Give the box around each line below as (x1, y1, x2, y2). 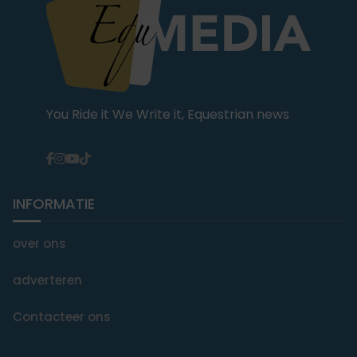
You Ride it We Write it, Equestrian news (45, 104, 289, 124)
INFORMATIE (13, 193, 95, 214)
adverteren (13, 271, 82, 288)
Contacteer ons (13, 308, 111, 325)
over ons (13, 234, 66, 252)
